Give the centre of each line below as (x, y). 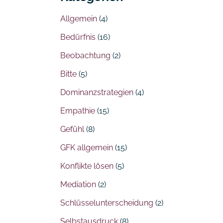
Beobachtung (85, 56)
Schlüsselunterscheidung (107, 203)
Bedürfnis (78, 37)
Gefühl (72, 129)
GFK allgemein (87, 148)
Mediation (78, 185)
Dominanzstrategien (97, 93)
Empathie (78, 111)
